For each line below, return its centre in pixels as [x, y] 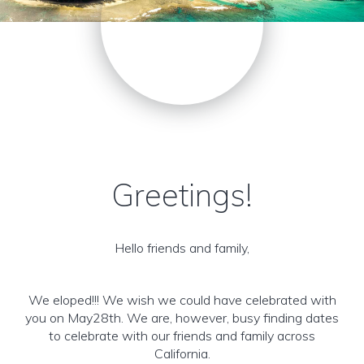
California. [182, 353]
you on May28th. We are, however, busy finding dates [182, 318]
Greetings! [182, 195]
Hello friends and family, [182, 248]
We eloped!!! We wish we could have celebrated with [182, 300]
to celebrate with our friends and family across [182, 336]
